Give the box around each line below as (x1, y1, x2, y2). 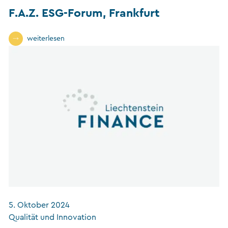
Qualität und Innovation (9, 213, 96, 221)
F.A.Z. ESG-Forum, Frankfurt (9, 5, 160, 20)
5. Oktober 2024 (9, 201, 70, 209)
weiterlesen (27, 35, 65, 43)
